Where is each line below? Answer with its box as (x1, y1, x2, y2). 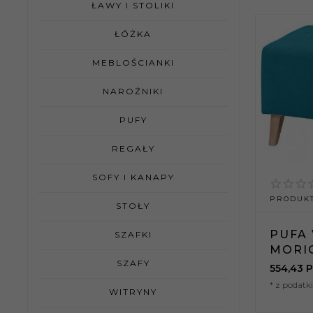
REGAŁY (111, 143, 155, 154)
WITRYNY (109, 286, 158, 297)
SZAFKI (114, 228, 152, 240)
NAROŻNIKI (103, 85, 164, 96)
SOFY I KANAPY (92, 171, 175, 182)
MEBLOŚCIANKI (92, 57, 175, 68)
